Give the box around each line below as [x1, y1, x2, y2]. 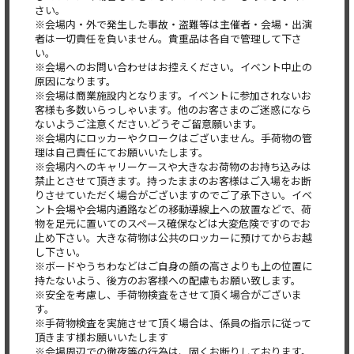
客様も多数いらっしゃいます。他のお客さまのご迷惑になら [35, 102, 311, 117]
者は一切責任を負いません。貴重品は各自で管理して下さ [35, 31, 302, 46]
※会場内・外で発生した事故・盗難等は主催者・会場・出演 [35, 17, 312, 32]
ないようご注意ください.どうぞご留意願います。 [35, 116, 262, 131]
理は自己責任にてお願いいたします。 [35, 145, 209, 160]
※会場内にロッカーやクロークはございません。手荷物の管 [35, 130, 312, 145]
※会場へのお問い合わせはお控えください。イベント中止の [35, 59, 312, 74]
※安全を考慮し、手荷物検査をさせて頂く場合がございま [35, 287, 302, 302]
